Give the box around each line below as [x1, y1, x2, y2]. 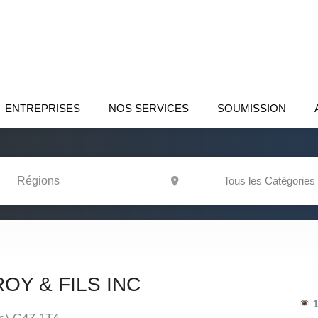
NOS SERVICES [109, 102, 189, 114]
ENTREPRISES [5, 102, 80, 114]
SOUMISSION [217, 102, 286, 114]
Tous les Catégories [224, 175, 315, 187]
